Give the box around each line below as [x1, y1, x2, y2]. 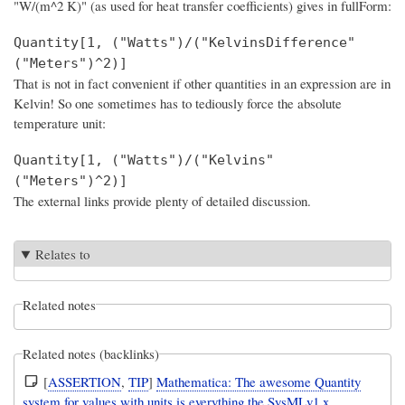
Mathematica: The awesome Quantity [156, 372, 362, 391]
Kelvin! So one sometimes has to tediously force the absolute [14, 94, 342, 113]
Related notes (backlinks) [23, 344, 160, 363]
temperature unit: [14, 114, 106, 133]
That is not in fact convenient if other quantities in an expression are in [14, 74, 391, 93]
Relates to [35, 245, 90, 263]
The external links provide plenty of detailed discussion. [14, 192, 311, 211]
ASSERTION [48, 372, 122, 391]
